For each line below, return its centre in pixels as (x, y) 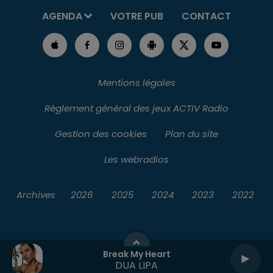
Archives (36, 194)
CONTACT (206, 16)
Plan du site (192, 133)
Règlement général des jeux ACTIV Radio (136, 108)
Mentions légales (136, 82)
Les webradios (136, 159)
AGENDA (62, 16)
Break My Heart (136, 254)
